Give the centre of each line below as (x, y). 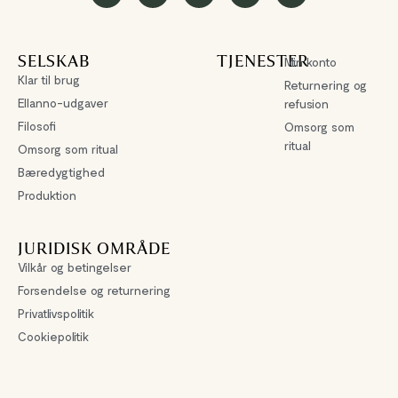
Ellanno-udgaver (63, 103)
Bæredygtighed (61, 172)
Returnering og (326, 85)
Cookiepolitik (53, 337)
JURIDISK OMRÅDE (94, 249)
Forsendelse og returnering (94, 291)
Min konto (311, 62)
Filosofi (37, 126)
